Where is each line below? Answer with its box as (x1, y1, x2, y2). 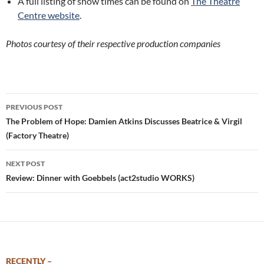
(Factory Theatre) (6, 130, 69, 141)
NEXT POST (6, 159, 45, 169)
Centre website (18, 9, 80, 21)
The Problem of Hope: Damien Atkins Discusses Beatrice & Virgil (6, 116, 242, 127)
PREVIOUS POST (6, 103, 62, 112)
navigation (5, 114, 78, 133)
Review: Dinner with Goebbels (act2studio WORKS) (6, 173, 194, 183)
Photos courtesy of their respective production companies (6, 38, 220, 49)
